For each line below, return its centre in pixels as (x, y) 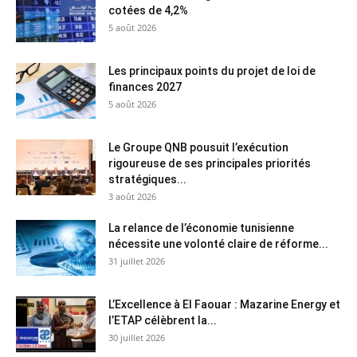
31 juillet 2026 (137, 261)
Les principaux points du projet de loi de (212, 71)
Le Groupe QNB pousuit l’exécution (198, 147)
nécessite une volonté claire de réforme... (218, 243)
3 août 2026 (132, 196)
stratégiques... (147, 179)
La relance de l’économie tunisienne (201, 228)
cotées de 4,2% (148, 10)
